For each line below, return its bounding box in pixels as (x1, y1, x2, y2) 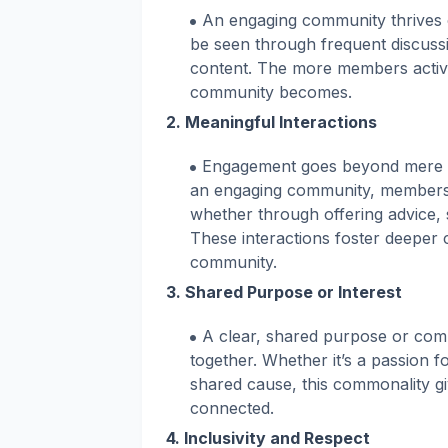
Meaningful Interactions (185, 112, 377, 133)
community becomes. (190, 82, 352, 103)
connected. (190, 398, 274, 419)
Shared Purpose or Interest (185, 282, 402, 303)
